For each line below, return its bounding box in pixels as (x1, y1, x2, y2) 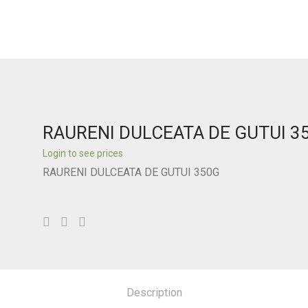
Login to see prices (43, 148, 124, 159)
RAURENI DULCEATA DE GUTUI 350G (43, 166, 220, 179)
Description (126, 286, 182, 299)
